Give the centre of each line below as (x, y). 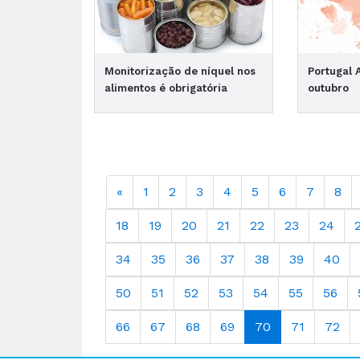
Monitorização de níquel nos (180, 71)
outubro (329, 88)
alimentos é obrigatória (166, 88)
